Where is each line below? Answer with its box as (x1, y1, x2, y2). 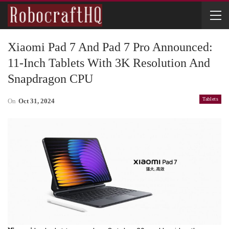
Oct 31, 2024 (18, 97, 55, 105)
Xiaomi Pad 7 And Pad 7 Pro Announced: (8, 40, 213, 54)
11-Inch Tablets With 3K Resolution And (8, 56, 210, 70)
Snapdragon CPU (8, 72, 93, 85)
